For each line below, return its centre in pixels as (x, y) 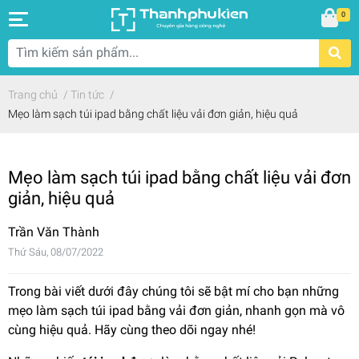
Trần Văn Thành (54, 232)
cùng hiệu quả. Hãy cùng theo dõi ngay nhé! (132, 329)
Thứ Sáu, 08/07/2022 (56, 252)
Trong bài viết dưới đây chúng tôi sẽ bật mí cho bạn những (173, 291)
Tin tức (87, 94)
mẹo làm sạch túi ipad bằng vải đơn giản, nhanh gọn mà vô (176, 310)
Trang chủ (33, 94)
